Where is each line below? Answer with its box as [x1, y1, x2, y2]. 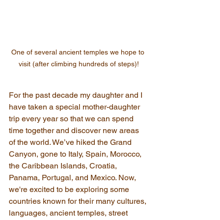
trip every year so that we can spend [9, 114, 136, 124]
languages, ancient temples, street [9, 208, 130, 218]
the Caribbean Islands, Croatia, [9, 161, 119, 171]
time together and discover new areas [9, 126, 141, 136]
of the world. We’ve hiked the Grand [9, 137, 134, 147]
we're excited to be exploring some [9, 185, 131, 194]
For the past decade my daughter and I [9, 90, 144, 100]
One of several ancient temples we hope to [11, 48, 146, 56]
